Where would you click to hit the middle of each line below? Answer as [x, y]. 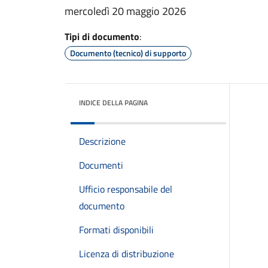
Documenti [101, 165]
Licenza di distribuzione [127, 254]
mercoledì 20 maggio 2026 [125, 11]
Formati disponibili [116, 230]
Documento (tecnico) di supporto [128, 53]
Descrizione [102, 141]
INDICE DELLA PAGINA [113, 103]
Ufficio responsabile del [126, 189]
